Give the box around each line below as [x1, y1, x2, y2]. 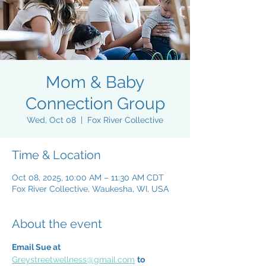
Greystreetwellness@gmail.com [12, 255, 135, 264]
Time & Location [12, 148, 101, 162]
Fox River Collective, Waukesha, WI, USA [12, 184, 169, 194]
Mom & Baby [46, 72, 144, 92]
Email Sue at [12, 242, 62, 252]
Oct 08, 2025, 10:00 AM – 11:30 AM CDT [12, 173, 164, 182]
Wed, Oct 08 [27, 115, 76, 125]
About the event [12, 217, 102, 231]
